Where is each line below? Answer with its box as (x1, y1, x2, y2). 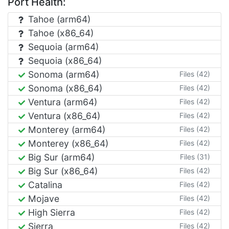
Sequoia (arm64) (26, 41, 99, 52)
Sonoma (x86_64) (26, 82, 102, 94)
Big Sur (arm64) (26, 151, 95, 163)
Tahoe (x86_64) (26, 27, 94, 38)
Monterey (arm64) (26, 124, 105, 135)
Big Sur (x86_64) (26, 165, 98, 176)
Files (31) (180, 152, 210, 161)
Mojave (26, 193, 59, 204)
